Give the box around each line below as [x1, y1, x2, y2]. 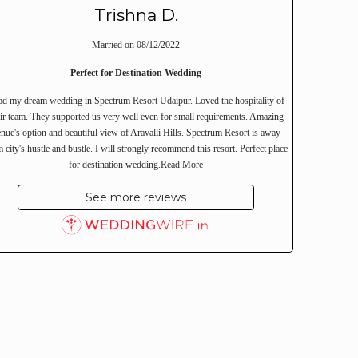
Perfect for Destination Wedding [70, 66, 202, 78]
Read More [161, 158, 204, 170]
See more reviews [86, 189, 187, 205]
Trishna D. [93, 4, 178, 25]
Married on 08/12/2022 [92, 38, 181, 50]
